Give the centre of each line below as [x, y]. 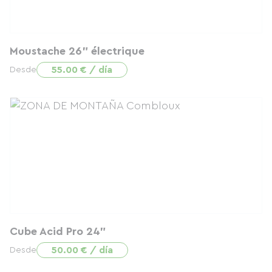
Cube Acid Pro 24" [58, 231]
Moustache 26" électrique [77, 51]
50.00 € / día [82, 250]
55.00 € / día [82, 70]
